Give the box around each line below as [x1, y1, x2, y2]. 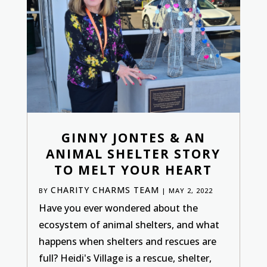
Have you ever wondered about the [38, 201, 198, 215]
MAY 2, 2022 [168, 185, 213, 195]
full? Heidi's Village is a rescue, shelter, [38, 251, 212, 265]
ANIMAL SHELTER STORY [46, 145, 221, 162]
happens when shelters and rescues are [38, 234, 216, 248]
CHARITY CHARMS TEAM [50, 184, 159, 195]
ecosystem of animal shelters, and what [38, 218, 219, 231]
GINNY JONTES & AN [61, 129, 206, 146]
